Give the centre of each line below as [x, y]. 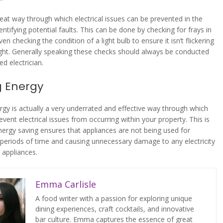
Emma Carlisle [66, 184]
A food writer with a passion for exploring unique [114, 199]
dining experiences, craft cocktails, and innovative [115, 209]
